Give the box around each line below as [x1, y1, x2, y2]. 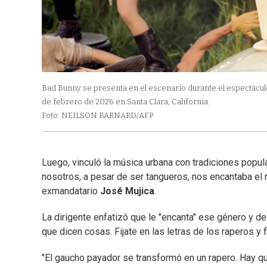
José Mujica [100, 185, 154, 197]
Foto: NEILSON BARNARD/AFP [42, 111, 153, 120]
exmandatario [42, 185, 100, 197]
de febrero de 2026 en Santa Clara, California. [42, 97, 210, 107]
